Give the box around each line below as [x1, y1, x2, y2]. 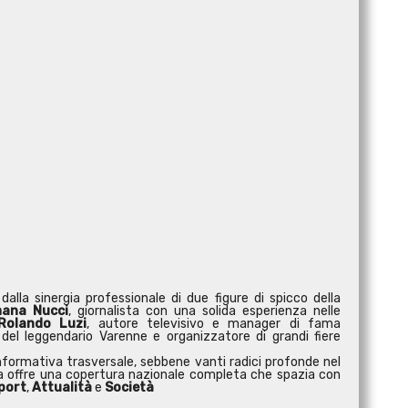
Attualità [32, 380, 92, 396]
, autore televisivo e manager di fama [87, 316, 342, 332]
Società [105, 380, 154, 396]
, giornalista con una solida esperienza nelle [68, 303, 341, 320]
